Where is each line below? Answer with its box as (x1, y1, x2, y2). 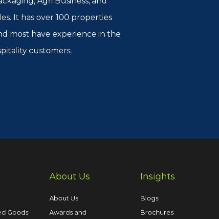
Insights (140, 171, 175, 182)
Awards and (49, 208, 87, 216)
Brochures (140, 208, 174, 216)
